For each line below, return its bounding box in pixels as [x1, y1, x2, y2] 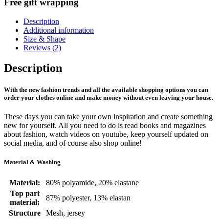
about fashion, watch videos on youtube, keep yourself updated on [4, 130, 208, 138]
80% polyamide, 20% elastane [46, 178, 139, 187]
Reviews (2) [23, 43, 61, 52]
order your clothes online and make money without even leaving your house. [4, 93, 213, 101]
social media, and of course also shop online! [4, 138, 142, 147]
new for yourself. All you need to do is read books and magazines [4, 121, 206, 130]
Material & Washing [4, 158, 61, 166]
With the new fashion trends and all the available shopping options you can [4, 86, 208, 93]
